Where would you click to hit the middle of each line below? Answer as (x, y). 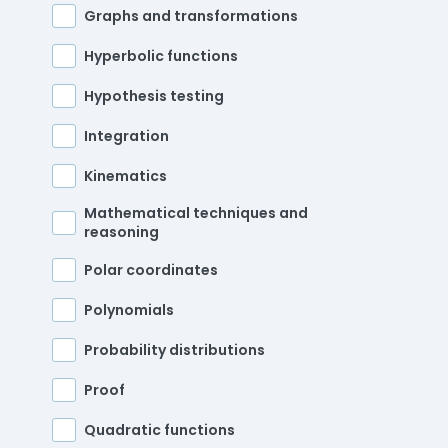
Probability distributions (174, 349)
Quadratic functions (159, 429)
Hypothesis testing (154, 95)
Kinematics (125, 175)
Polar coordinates (151, 269)
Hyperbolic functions (161, 55)
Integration (126, 135)
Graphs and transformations (191, 15)
